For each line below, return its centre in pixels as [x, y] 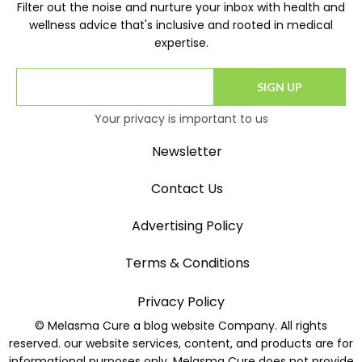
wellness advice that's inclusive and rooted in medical [181, 25]
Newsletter [187, 152]
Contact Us [187, 189]
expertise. [181, 43]
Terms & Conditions [187, 263]
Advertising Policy [187, 226]
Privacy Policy [181, 302]
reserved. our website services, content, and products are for [181, 344]
